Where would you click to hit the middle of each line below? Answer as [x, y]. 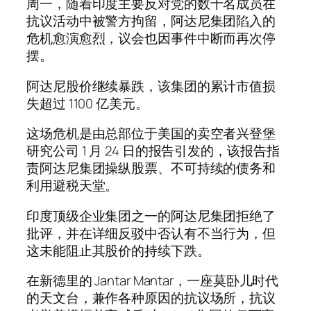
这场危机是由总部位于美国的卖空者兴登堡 [151, 134]
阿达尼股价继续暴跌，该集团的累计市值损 [151, 86]
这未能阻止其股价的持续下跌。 [118, 250]
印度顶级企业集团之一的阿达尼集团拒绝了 [151, 216]
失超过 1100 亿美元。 [87, 103]
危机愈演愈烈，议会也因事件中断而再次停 [151, 39]
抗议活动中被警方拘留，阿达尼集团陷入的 [151, 21]
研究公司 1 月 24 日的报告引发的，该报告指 [153, 151]
